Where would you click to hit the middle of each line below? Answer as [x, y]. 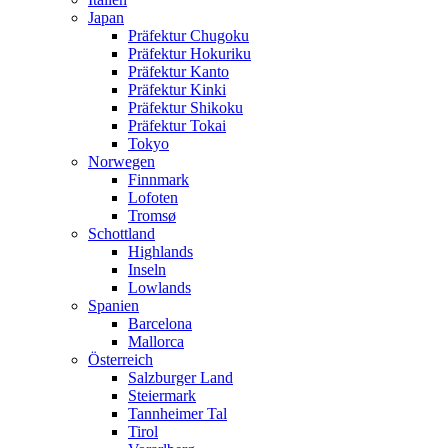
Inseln [147, 269]
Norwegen [121, 161]
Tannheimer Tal [177, 413]
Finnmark [158, 179]
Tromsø [152, 215]
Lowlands [159, 287]
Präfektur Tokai [177, 125]
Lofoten [153, 197]
